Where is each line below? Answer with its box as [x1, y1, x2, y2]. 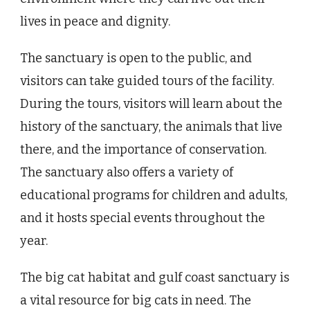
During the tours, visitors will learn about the [20, 96, 282, 112]
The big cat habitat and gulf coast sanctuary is [20, 270, 289, 286]
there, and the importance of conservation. [20, 142, 266, 158]
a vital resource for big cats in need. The [20, 293, 251, 309]
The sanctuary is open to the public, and [20, 51, 252, 66]
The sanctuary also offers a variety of [20, 165, 233, 181]
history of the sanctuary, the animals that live [20, 119, 282, 135]
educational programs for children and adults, [20, 188, 287, 203]
